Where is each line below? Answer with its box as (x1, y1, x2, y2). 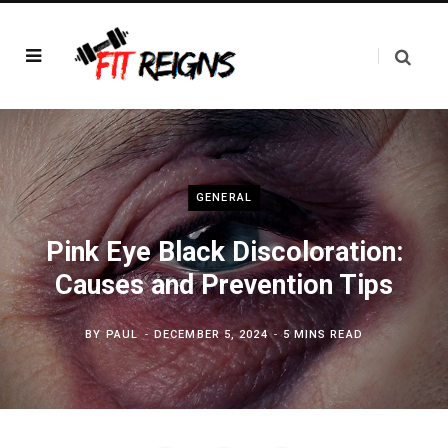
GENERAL (196, 191, 252, 204)
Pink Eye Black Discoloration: (45, 236, 403, 268)
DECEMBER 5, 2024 (154, 328, 268, 341)
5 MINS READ (282, 328, 363, 341)
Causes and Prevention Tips (55, 269, 393, 301)
